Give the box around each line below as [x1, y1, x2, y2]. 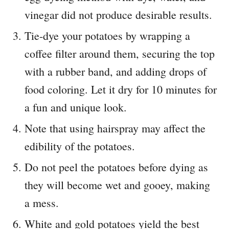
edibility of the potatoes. [25, 139, 135, 154]
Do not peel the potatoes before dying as [25, 159, 208, 175]
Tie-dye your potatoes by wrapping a [25, 28, 190, 43]
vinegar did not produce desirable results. [25, 7, 212, 22]
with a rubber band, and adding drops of [25, 64, 207, 79]
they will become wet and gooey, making [25, 177, 210, 193]
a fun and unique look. [25, 100, 127, 115]
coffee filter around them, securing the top [25, 46, 215, 61]
